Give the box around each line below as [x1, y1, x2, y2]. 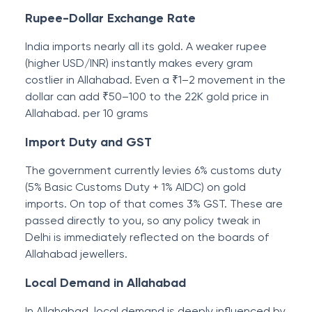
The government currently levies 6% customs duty [25, 164, 281, 177]
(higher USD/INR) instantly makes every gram [25, 56, 253, 70]
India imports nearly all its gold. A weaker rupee [25, 40, 267, 53]
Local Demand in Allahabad [25, 275, 186, 290]
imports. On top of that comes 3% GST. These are [25, 197, 283, 210]
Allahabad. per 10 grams [25, 107, 148, 120]
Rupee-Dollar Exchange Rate [25, 10, 196, 26]
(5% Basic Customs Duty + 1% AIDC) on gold [25, 180, 246, 194]
